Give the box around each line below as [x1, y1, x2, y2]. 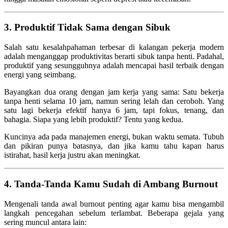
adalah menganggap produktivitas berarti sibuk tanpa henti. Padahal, [4, 52, 224, 61]
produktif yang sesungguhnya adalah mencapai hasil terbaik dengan [4, 61, 224, 70]
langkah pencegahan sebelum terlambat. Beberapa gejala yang [4, 208, 224, 217]
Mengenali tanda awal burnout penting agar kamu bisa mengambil [4, 199, 224, 208]
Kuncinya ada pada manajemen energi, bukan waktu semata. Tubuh [4, 132, 224, 141]
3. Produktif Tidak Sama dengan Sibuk [4, 22, 170, 33]
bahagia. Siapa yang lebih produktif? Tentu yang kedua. [4, 115, 183, 124]
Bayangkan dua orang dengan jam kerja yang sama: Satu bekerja [4, 88, 224, 97]
